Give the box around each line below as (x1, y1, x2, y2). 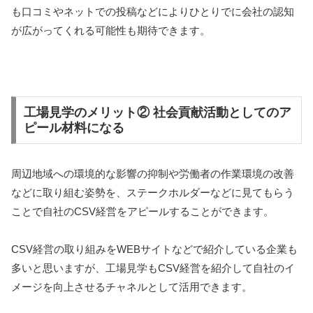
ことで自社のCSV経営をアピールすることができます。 (11, 205, 274, 218)
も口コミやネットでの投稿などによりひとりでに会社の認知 (11, 6, 294, 18)
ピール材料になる (23, 121, 124, 136)
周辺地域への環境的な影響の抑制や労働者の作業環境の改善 (11, 168, 294, 180)
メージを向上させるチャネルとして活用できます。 (11, 281, 252, 293)
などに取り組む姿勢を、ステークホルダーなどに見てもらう (11, 187, 294, 199)
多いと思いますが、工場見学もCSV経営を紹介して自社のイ (11, 262, 295, 275)
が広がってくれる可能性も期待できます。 (11, 24, 210, 37)
